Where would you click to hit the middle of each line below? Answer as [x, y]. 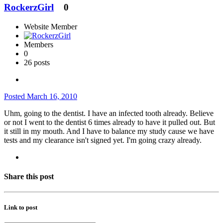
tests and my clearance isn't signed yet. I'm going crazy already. [104, 140]
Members [39, 44]
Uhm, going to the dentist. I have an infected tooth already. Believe [109, 113]
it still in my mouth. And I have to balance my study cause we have [109, 131]
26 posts [37, 62]
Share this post [29, 176]
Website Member [51, 26]
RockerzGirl [29, 7]
